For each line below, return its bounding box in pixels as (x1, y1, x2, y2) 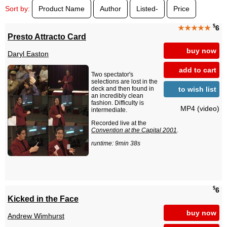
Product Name (39, 5, 85, 13)
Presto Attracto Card (8, 31, 86, 41)
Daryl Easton (8, 50, 49, 58)
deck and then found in (91, 85, 154, 93)
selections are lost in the (91, 78, 158, 86)
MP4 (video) (180, 104, 219, 112)
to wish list (178, 85, 216, 93)
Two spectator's (91, 71, 133, 79)
